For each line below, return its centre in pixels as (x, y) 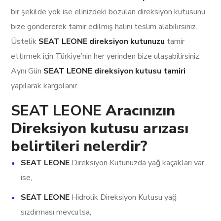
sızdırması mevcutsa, (56, 212)
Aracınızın (141, 111)
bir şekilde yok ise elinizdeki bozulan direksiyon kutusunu (108, 12)
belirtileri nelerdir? (79, 147)
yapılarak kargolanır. (45, 86)
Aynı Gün (27, 71)
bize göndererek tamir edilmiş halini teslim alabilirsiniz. (104, 27)
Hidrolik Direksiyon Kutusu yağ (123, 198)
